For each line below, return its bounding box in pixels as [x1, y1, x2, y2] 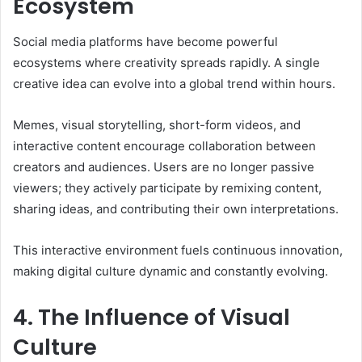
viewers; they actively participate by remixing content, [13, 180, 322, 196]
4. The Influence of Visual [13, 302, 290, 333]
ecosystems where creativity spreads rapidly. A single [13, 55, 320, 71]
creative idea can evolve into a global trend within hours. [13, 76, 335, 92]
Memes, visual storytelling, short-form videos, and [13, 117, 301, 133]
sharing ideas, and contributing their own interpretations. [13, 201, 339, 217]
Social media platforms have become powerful [13, 34, 278, 50]
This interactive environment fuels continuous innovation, [13, 242, 343, 259]
